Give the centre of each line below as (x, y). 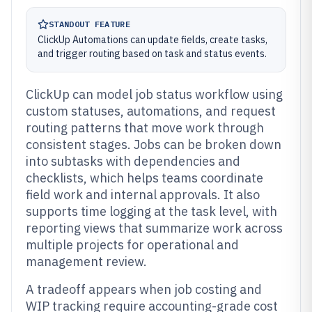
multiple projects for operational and (132, 245)
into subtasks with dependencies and (133, 161)
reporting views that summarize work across (154, 228)
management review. (86, 262)
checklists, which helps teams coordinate (145, 178)
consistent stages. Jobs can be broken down (154, 145)
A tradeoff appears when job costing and (144, 289)
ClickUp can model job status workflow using (154, 94)
